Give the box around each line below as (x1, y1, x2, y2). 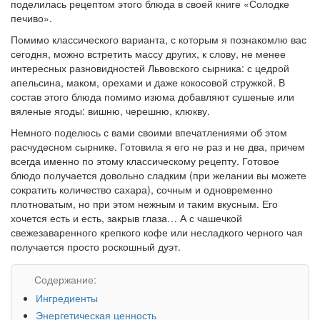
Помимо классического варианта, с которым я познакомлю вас (11, 31, 306, 46)
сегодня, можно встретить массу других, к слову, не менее (11, 46, 286, 61)
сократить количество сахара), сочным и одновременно (11, 181, 273, 196)
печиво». (11, 10, 52, 25)
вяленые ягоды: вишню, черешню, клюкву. (11, 103, 210, 118)
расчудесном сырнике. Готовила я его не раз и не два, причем (11, 139, 305, 154)
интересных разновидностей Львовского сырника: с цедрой (11, 60, 289, 75)
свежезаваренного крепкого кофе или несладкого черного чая (11, 224, 303, 239)
